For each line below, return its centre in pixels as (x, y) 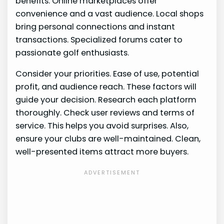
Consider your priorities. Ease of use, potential (107, 74)
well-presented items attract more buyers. (102, 152)
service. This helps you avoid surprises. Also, (102, 126)
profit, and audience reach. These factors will (106, 87)
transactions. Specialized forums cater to (99, 39)
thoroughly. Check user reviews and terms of (105, 113)
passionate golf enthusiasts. (72, 52)
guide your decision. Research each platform (106, 100)
